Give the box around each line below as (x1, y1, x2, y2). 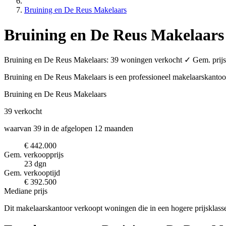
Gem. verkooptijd (4, 168, 60, 178)
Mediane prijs (4, 187, 47, 196)
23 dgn (24, 159, 46, 168)
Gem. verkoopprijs (4, 150, 64, 159)
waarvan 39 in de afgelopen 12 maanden (4, 124, 133, 133)
